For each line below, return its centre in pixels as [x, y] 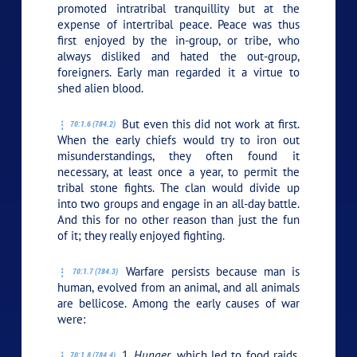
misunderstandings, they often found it [178, 155]
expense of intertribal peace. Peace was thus [178, 24]
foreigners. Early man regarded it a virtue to [178, 72]
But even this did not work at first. [208, 124]
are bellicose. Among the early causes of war [178, 303]
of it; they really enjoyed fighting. [141, 235]
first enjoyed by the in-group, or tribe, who [178, 40]
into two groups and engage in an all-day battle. [178, 203]
